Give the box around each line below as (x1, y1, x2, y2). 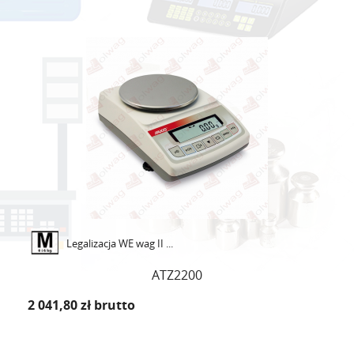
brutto (94, 296, 135, 314)
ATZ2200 (152, 266, 202, 284)
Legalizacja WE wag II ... (66, 236, 173, 250)
